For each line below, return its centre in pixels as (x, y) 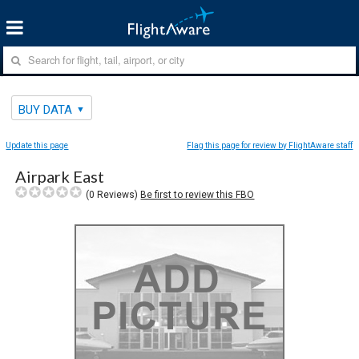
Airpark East (60, 176)
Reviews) (118, 194)
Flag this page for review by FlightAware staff (270, 145)
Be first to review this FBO (198, 194)
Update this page (37, 145)
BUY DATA (46, 109)
